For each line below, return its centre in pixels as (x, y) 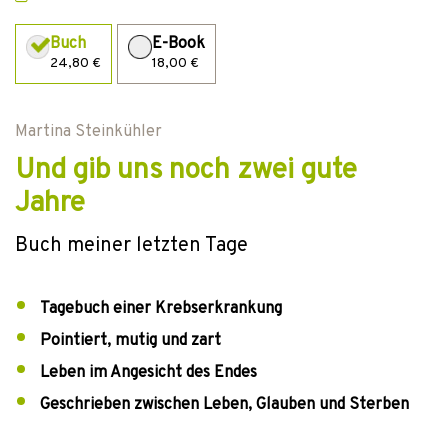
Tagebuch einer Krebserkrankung (161, 309)
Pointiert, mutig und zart (130, 341)
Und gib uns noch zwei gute (186, 171)
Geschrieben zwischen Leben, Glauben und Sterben (224, 405)
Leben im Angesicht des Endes (148, 373)
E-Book (178, 44)
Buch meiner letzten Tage (131, 246)
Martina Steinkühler (88, 132)
